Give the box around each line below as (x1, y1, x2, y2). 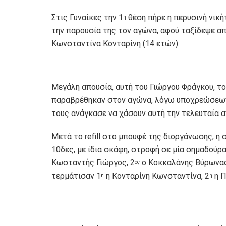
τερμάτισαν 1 (51, 171, 101, 181)
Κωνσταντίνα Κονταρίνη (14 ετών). (51, 39, 180, 49)
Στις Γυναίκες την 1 (51, 13, 123, 23)
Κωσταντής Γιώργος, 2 (51, 158, 135, 168)
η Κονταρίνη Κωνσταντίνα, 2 (104, 171, 209, 181)
